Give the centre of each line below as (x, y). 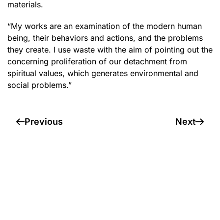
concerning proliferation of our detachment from (97, 62)
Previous (44, 122)
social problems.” (40, 85)
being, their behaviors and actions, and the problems (105, 38)
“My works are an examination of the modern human (105, 26)
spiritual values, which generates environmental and (103, 73)
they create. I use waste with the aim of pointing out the (110, 50)
